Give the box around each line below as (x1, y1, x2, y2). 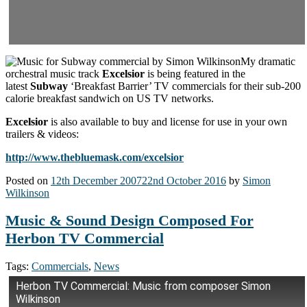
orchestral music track (5, 67, 102, 79)
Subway (30, 79, 71, 92)
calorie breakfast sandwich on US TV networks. (5, 92, 214, 104)
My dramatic (241, 55, 295, 67)
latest (5, 79, 30, 92)
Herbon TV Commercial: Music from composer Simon (16, 279, 271, 293)
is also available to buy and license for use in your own (51, 115, 287, 127)
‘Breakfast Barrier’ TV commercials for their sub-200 (71, 79, 301, 92)
